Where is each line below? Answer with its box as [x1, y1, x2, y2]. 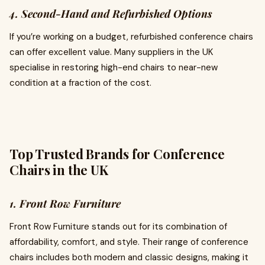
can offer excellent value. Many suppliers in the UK [9, 46, 213, 58]
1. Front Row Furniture [9, 196, 121, 211]
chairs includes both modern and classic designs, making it [9, 251, 248, 263]
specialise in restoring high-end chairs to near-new [9, 62, 218, 73]
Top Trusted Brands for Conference [9, 145, 225, 163]
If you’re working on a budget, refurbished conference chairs [9, 31, 253, 43]
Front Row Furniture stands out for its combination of [9, 221, 227, 232]
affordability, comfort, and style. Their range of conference [9, 236, 248, 248]
